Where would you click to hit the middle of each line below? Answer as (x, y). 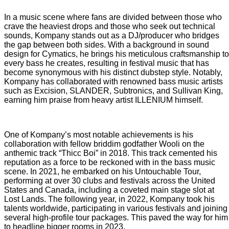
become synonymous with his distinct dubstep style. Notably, (113, 72)
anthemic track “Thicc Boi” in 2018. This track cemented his (111, 153)
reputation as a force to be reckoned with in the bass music (110, 162)
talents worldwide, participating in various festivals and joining (116, 208)
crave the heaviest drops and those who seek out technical (110, 26)
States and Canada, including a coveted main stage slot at (109, 190)
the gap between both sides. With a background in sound (107, 44)
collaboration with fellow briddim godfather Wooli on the (104, 144)
